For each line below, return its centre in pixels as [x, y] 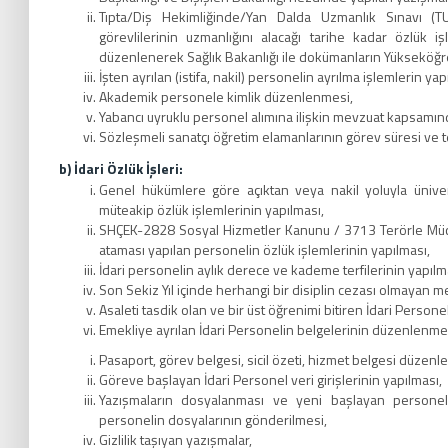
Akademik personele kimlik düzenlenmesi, [226, 96]
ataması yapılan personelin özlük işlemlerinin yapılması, [264, 249]
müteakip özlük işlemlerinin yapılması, [211, 209]
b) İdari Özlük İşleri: [121, 168]
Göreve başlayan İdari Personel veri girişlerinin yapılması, [270, 379]
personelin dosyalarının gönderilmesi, [213, 419]
